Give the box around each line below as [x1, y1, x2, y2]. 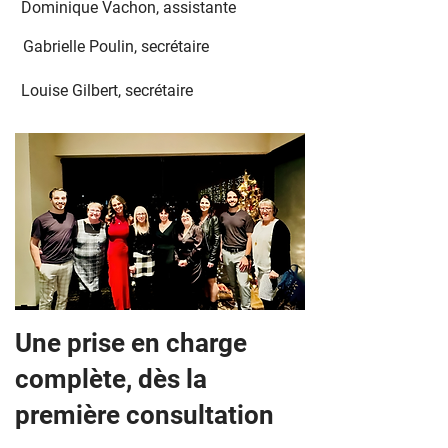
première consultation [15, 400, 274, 430]
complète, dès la [15, 364, 207, 394]
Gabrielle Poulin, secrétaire [23, 37, 209, 56]
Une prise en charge [15, 328, 247, 358]
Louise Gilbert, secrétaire [21, 81, 193, 100]
